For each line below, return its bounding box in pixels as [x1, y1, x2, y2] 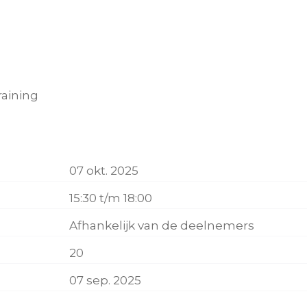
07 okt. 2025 [69, 163, 138, 177]
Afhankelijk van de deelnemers [69, 218, 254, 232]
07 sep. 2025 [69, 273, 141, 287]
